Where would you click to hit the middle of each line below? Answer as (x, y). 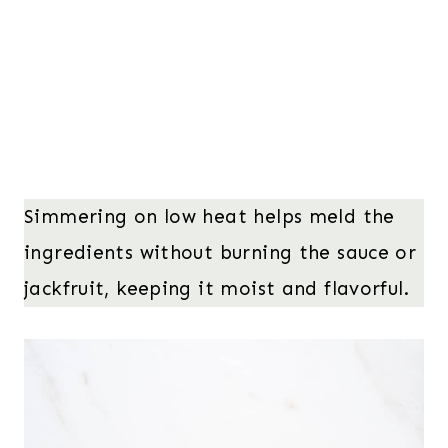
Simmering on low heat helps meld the (209, 216)
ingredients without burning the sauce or (220, 252)
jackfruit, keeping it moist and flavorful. (216, 288)
